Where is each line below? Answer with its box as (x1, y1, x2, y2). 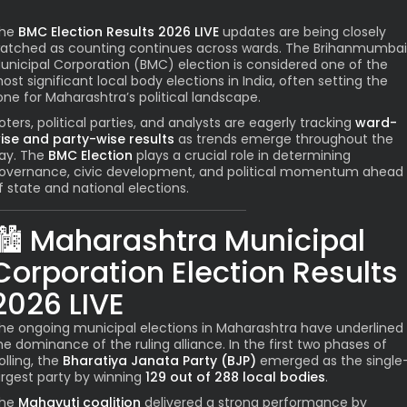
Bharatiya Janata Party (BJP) (63, 352, 256, 371)
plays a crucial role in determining (133, 146, 351, 165)
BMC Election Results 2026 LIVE (18, 23, 219, 42)
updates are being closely (223, 23, 386, 42)
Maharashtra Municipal (30, 220, 365, 262)
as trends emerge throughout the (174, 130, 393, 149)
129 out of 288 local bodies (145, 368, 325, 387)
